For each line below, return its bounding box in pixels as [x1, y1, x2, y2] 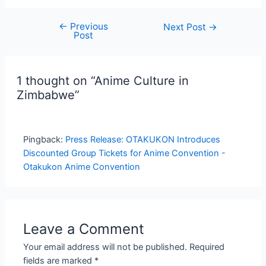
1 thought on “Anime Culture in [16, 73, 189, 88]
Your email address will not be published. [23, 241, 188, 252]
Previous [67, 20, 108, 32]
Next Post [163, 21, 209, 33]
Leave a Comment [23, 220, 145, 237]
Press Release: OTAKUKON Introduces [65, 134, 221, 145]
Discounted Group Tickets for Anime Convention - [23, 147, 226, 159]
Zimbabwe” [16, 87, 80, 102]
